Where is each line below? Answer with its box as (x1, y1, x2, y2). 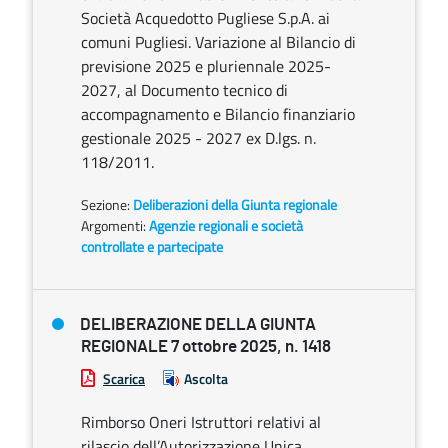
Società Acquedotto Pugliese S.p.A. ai (81, 6, 330, 30)
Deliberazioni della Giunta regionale (133, 194, 337, 215)
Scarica (103, 368, 145, 389)
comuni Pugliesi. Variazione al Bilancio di (81, 30, 356, 54)
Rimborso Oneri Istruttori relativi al (81, 410, 321, 434)
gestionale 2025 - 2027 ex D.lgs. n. (81, 126, 316, 150)
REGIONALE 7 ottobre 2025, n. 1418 (81, 338, 331, 355)
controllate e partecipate (81, 236, 223, 257)
